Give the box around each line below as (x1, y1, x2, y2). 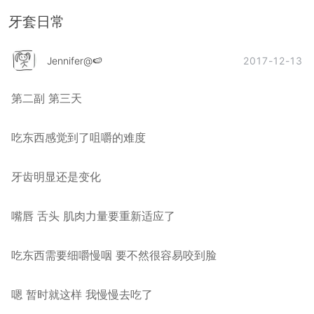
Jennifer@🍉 (47, 55, 102, 67)
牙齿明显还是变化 (11, 170, 104, 184)
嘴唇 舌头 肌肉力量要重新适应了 (11, 209, 175, 223)
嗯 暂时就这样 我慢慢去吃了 (11, 287, 153, 301)
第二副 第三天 (11, 91, 82, 105)
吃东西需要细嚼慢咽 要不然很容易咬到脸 (11, 248, 217, 262)
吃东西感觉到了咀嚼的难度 (11, 130, 149, 144)
